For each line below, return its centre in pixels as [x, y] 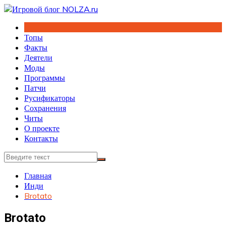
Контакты [41, 138]
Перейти [18, 9]
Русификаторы [50, 98]
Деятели [38, 58]
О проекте [42, 128]
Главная [38, 176]
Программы [45, 78]
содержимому [27, 29]
